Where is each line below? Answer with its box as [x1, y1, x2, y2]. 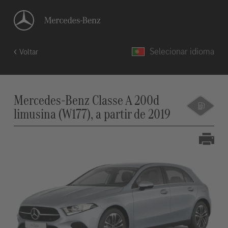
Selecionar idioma [150, 45, 215, 58]
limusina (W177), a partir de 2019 [13, 104, 170, 123]
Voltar [19, 46, 38, 57]
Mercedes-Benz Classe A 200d [13, 91, 159, 109]
